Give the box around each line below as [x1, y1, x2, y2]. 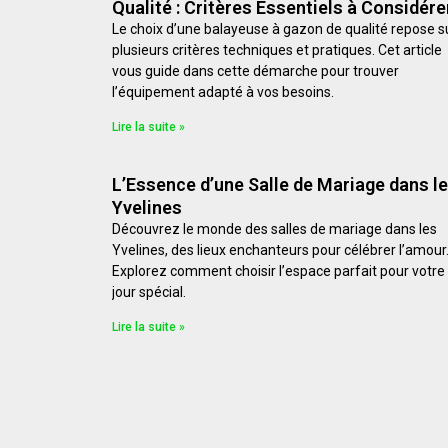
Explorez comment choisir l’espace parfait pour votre [112, 263, 445, 280]
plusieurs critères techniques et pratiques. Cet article [112, 42, 442, 59]
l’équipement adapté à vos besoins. [112, 84, 334, 101]
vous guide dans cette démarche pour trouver [112, 63, 399, 80]
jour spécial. [112, 284, 186, 301]
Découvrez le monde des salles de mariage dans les [112, 221, 437, 238]
